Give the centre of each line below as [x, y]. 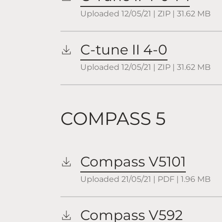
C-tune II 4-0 [124, 50]
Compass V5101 [133, 162]
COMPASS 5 [113, 118]
